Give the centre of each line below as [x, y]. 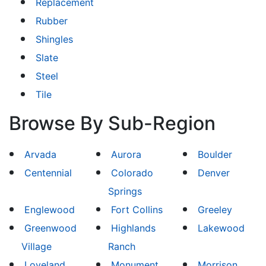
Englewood [49, 210]
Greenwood [50, 228]
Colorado [132, 173]
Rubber [52, 21]
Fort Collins [137, 210]
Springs [125, 191]
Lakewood [221, 228]
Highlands [134, 228]
